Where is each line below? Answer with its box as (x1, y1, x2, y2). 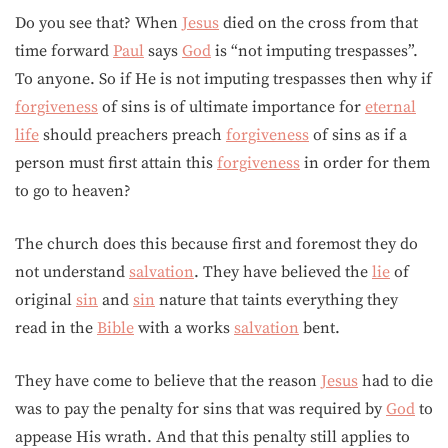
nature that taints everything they (155, 290, 398, 310)
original (15, 290, 76, 310)
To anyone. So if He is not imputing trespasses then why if (15, 69, 432, 89)
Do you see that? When (15, 13, 182, 33)
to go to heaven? (15, 181, 131, 201)
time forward (15, 41, 113, 61)
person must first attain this (15, 153, 217, 173)
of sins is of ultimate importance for (98, 97, 365, 117)
